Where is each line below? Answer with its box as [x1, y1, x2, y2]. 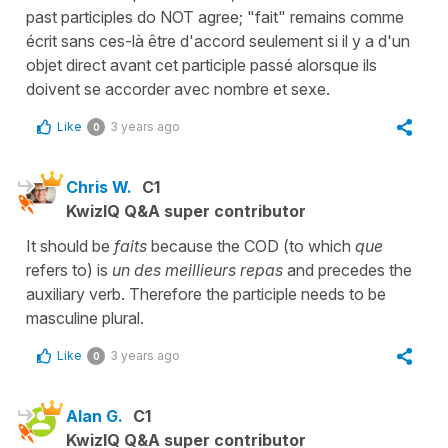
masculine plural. [26, 307, 144, 328]
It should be [26, 235, 114, 256]
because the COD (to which [151, 235, 355, 256]
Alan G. [66, 405, 123, 426]
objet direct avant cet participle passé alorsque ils [26, 54, 377, 75]
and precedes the [283, 259, 412, 280]
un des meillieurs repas [112, 259, 283, 280]
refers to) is [26, 259, 112, 280]
